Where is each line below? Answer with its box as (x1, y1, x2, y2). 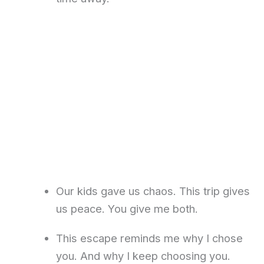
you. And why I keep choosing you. (55, 249, 230, 263)
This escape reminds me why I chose (55, 232, 243, 245)
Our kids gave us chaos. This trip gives (55, 184, 250, 198)
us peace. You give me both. (55, 202, 198, 216)
